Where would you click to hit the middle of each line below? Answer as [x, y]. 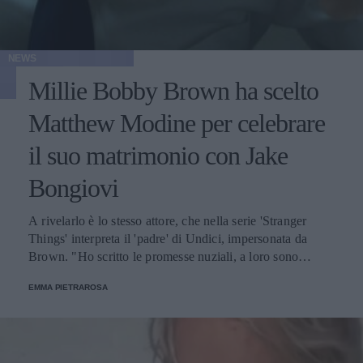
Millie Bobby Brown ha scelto [173, 90]
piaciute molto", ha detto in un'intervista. [135, 274]
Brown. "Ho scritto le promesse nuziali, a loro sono [164, 256]
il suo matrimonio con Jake [158, 155]
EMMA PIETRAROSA [68, 287]
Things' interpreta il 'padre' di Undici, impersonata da [168, 238]
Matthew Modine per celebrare [177, 123]
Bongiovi [73, 188]
